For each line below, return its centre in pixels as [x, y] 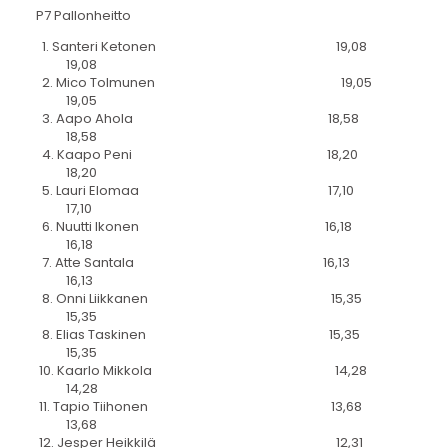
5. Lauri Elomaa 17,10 [194, 191]
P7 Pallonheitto [83, 16]
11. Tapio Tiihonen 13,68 [198, 407]
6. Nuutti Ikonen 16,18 [193, 227]
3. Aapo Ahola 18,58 [197, 119]
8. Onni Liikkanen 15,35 [198, 299]
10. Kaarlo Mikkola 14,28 [201, 371]
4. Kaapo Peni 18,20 [196, 155]
